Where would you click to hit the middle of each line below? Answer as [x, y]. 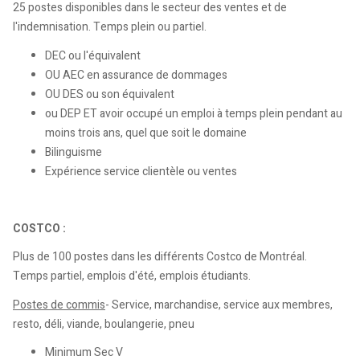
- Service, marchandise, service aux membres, [219, 305]
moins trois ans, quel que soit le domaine [146, 133]
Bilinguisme [74, 152]
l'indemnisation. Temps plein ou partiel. [110, 27]
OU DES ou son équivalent [110, 94]
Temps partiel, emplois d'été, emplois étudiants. [132, 276]
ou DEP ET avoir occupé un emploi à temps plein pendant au [194, 113]
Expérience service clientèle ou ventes [141, 171]
